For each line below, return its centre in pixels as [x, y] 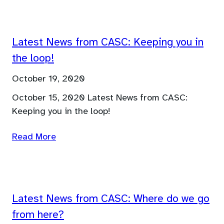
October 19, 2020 [48, 79]
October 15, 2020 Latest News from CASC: [100, 98]
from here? [38, 215]
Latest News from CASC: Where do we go [111, 199]
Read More [34, 137]
